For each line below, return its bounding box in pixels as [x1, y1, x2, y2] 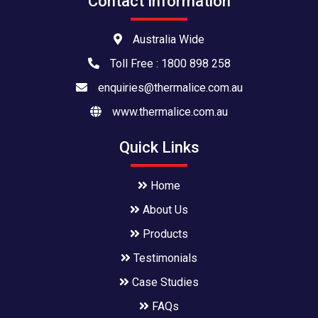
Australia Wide [133, 32, 204, 46]
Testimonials [131, 251, 197, 265]
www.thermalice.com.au [112, 104, 228, 119]
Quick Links [119, 138, 199, 156]
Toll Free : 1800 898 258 [109, 56, 231, 70]
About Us [140, 202, 188, 216]
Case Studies [129, 275, 199, 289]
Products [140, 226, 188, 241]
